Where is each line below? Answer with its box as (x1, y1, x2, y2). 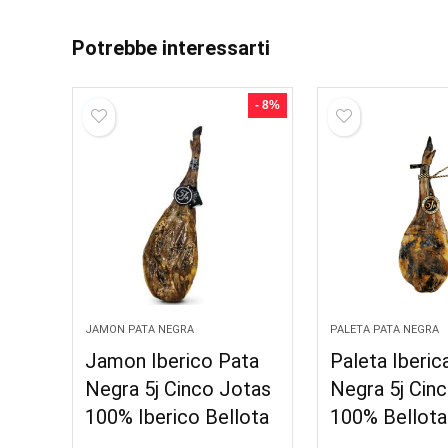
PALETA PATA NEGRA (330, 323, 440, 336)
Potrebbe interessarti (72, 36, 270, 60)
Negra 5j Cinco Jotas (85, 377, 272, 401)
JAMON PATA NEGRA (85, 323, 195, 336)
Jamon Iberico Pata (85, 349, 260, 373)
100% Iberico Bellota (85, 405, 270, 429)
